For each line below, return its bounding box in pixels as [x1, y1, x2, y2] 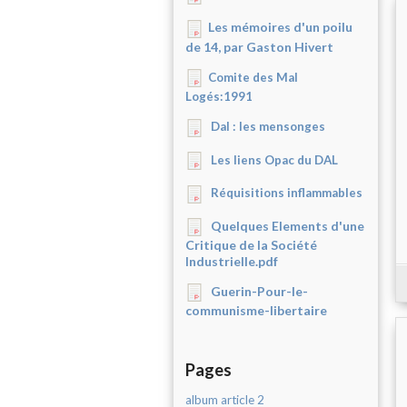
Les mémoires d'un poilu [208, 19, 352, 35]
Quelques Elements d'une [208, 217, 364, 233]
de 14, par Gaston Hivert [185, 38, 333, 55]
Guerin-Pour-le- [211, 283, 308, 300]
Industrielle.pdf [185, 253, 278, 270]
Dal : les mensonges [208, 119, 325, 134]
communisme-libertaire [185, 303, 327, 319]
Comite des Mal [208, 69, 298, 84]
